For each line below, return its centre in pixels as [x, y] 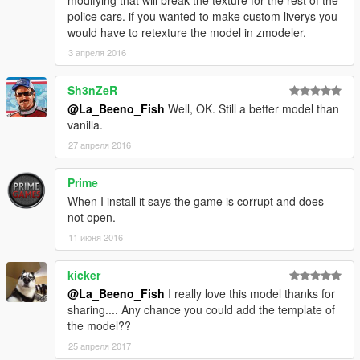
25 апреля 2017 [100, 346]
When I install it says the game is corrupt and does [196, 201]
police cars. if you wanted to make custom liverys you [202, 16]
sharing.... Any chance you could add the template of [201, 310]
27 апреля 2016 [100, 145]
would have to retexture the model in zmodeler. [187, 33]
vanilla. [85, 125]
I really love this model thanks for [250, 294]
